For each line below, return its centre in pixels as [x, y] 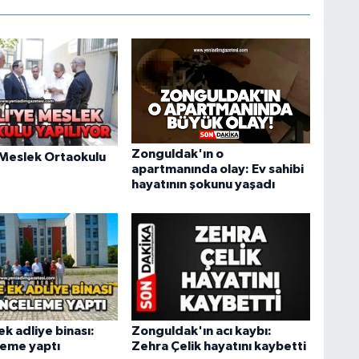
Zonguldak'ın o [177, 154]
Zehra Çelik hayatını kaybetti [218, 347]
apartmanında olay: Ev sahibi [217, 169]
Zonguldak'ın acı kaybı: [201, 331]
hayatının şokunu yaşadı [203, 185]
